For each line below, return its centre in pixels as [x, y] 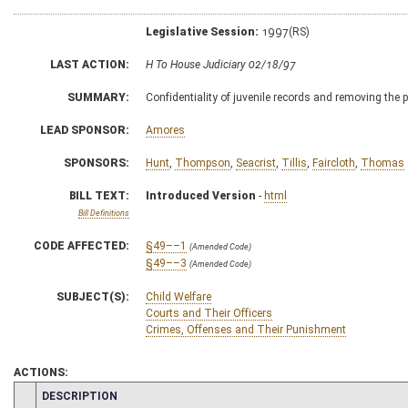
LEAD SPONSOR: [85, 130]
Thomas [382, 163]
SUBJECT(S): [93, 296]
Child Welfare [178, 296]
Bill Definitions [104, 213]
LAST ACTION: [90, 64]
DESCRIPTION [80, 396]
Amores [165, 130]
